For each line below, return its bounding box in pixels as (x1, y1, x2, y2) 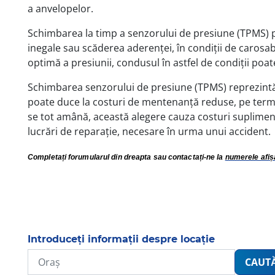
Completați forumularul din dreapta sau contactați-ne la (28, 152, 225, 161)
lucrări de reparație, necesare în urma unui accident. (28, 124, 271, 138)
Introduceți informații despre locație (28, 233, 215, 246)
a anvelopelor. (28, 1, 96, 15)
